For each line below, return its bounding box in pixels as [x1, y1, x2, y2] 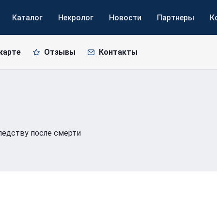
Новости [109, 13, 141, 22]
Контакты [99, 47, 138, 57]
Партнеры [157, 13, 194, 22]
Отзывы [44, 47, 76, 57]
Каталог [12, 13, 43, 22]
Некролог [58, 13, 93, 22]
